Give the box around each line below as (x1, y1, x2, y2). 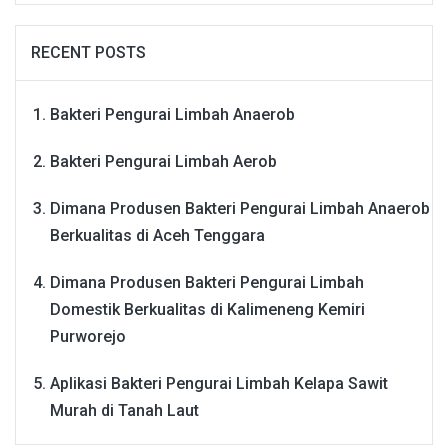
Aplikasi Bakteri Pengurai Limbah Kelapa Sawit (50, 372, 388, 392)
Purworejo (50, 325, 126, 345)
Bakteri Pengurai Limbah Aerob (50, 150, 277, 170)
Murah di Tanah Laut (50, 399, 199, 419)
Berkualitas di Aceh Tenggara (50, 224, 265, 244)
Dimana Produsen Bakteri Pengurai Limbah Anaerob (50, 197, 430, 217)
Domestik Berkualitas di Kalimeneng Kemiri (50, 298, 365, 318)
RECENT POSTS (31, 41, 146, 61)
